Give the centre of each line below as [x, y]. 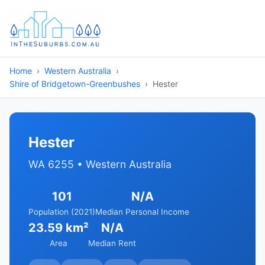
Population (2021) [62, 212]
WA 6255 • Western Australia [100, 164]
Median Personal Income [142, 212]
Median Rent [112, 243]
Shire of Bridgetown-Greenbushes [75, 84]
